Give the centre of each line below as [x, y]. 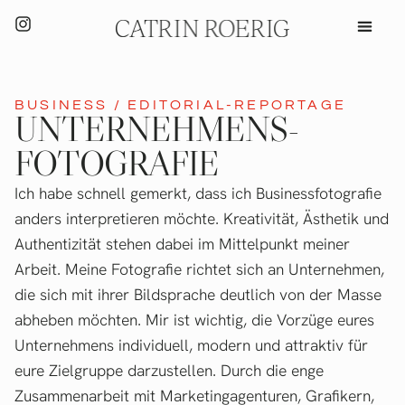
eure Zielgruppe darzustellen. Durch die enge [169, 370]
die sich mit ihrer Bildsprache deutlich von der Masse [198, 294]
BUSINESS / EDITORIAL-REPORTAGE [180, 105]
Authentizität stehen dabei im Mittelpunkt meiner [182, 244]
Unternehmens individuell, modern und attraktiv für [191, 345]
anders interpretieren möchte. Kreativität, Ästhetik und [202, 218]
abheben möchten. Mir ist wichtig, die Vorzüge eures [194, 320]
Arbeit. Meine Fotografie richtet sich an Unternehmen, [199, 269]
